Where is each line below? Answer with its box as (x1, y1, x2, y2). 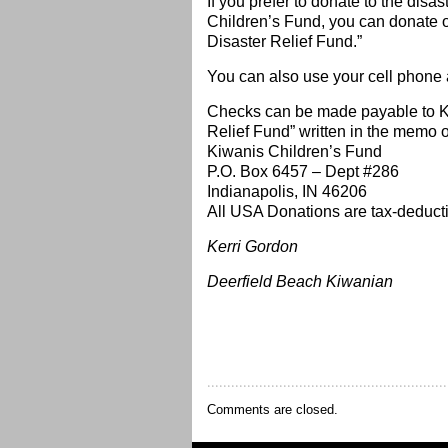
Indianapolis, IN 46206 (207, 183, 367, 200)
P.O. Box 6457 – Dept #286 (207, 163, 399, 180)
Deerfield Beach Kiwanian (207, 273, 393, 290)
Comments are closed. (207, 402, 338, 417)
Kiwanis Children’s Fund (207, 143, 382, 160)
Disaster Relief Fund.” (207, 33, 362, 50)
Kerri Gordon (207, 238, 298, 255)
